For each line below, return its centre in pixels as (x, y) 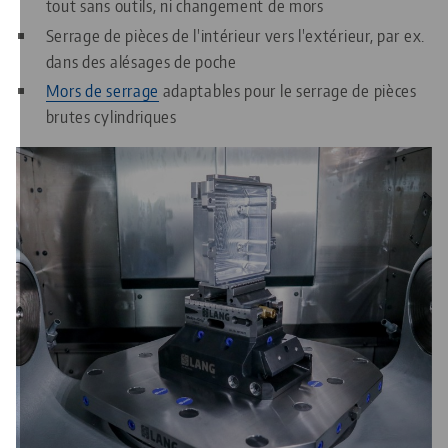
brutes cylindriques (111, 116)
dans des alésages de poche (141, 60)
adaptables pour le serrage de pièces (287, 90)
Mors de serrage (102, 90)
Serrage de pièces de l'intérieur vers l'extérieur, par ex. (235, 34)
